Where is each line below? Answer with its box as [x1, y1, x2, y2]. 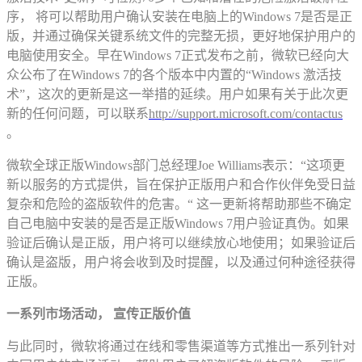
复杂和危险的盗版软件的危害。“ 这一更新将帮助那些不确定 [6, 197, 351, 212]
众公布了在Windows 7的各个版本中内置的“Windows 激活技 [6, 68, 342, 82]
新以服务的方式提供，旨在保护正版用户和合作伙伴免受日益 [6, 178, 356, 192]
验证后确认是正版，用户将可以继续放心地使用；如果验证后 [6, 236, 356, 250]
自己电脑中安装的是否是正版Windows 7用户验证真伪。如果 [6, 217, 349, 231]
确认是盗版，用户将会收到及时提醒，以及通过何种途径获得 [6, 255, 356, 270]
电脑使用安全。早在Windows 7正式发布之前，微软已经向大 [6, 48, 349, 63]
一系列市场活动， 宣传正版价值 [6, 307, 191, 322]
